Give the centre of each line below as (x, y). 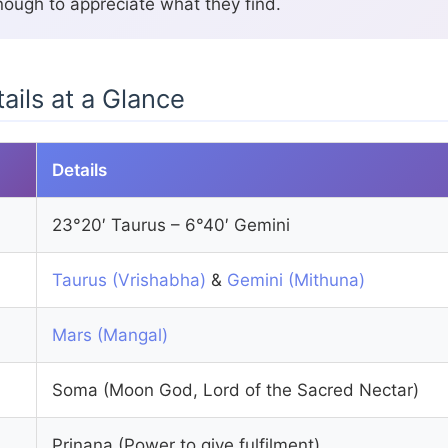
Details (79, 169)
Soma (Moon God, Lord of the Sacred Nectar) (235, 389)
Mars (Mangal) (109, 334)
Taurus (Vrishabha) (128, 279)
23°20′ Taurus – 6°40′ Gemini (170, 224)
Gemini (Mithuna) (295, 279)
